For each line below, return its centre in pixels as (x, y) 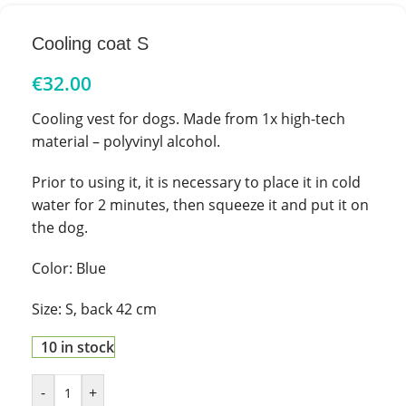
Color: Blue (69, 268)
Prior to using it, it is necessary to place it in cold (196, 182)
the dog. (60, 227)
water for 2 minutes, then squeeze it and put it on (200, 204)
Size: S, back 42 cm (94, 309)
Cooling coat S (90, 43)
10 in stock (77, 347)
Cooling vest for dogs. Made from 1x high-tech (188, 118)
